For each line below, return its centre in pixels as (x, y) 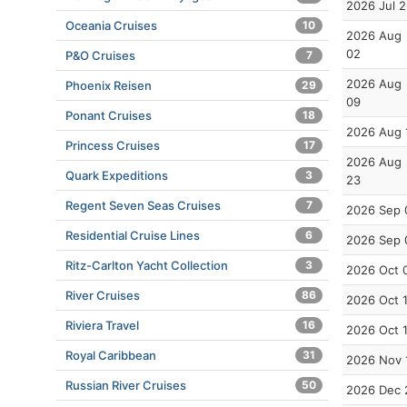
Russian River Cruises (126, 385)
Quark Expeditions (117, 175)
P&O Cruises (100, 55)
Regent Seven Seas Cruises (143, 205)
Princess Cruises (113, 145)
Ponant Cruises (109, 115)
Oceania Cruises (111, 25)
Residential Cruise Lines (133, 235)
